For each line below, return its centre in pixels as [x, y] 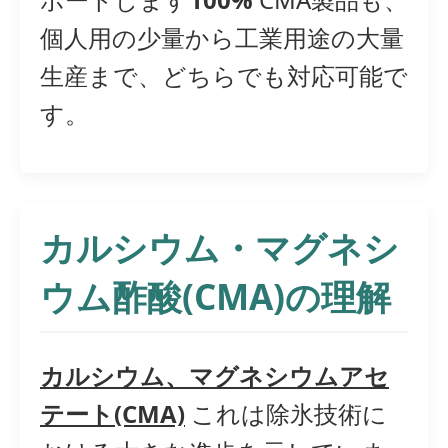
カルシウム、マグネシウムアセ [214, 376]
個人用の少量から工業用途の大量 [222, 38]
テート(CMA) [112, 414]
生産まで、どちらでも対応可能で [224, 76]
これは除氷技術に [286, 414]
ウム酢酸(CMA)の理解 [215, 296]
